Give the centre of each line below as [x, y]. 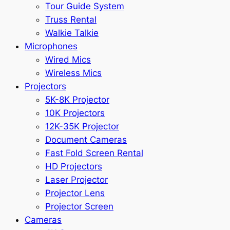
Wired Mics [68, 59]
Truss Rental [71, 19]
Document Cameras [86, 139]
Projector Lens [75, 193]
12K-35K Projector [82, 126]
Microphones [51, 46]
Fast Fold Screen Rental [94, 153]
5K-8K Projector [77, 99]
